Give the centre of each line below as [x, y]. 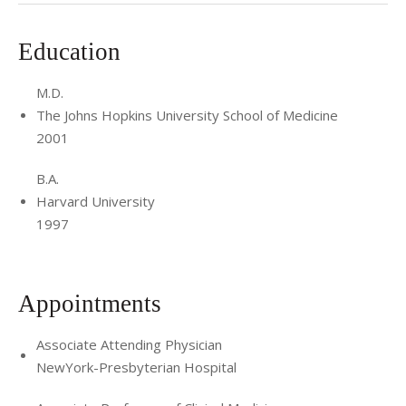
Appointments [93, 303]
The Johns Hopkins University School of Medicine [187, 115]
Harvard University [96, 201]
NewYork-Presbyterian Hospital [136, 367]
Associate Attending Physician [129, 344]
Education [72, 52]
